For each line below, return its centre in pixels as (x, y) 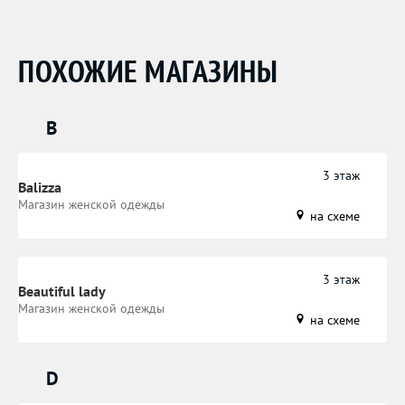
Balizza (40, 188)
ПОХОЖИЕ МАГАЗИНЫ (148, 70)
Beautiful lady (62, 292)
